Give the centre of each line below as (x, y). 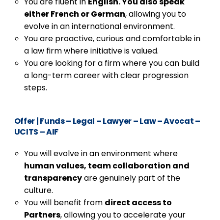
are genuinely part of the (131, 178)
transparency (53, 178)
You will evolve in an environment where (101, 153)
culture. (38, 190)
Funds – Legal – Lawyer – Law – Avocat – (119, 121)
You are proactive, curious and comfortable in (112, 39)
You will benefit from (64, 203)
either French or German (74, 14)
